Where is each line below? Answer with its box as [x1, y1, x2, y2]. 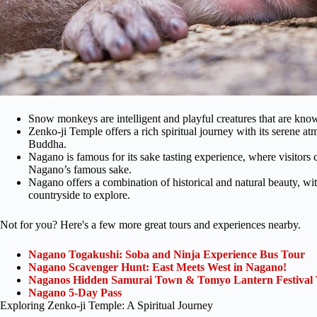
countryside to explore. [28, 188, 130, 201]
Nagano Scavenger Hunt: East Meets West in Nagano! [28, 260, 287, 273]
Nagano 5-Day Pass [28, 286, 122, 299]
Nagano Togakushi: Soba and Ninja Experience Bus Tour [28, 248, 305, 260]
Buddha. [28, 137, 67, 150]
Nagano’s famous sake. [28, 163, 132, 175]
